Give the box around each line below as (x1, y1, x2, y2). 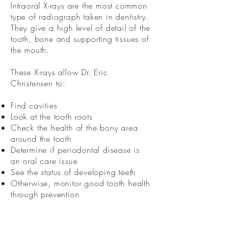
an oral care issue (11, 155, 78, 166)
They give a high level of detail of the (11, 22, 151, 33)
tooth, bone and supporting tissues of (11, 33, 149, 44)
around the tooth (11, 133, 72, 144)
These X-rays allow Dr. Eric (11, 67, 108, 78)
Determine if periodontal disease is (11, 144, 140, 155)
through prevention (11, 189, 80, 200)
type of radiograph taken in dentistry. (11, 11, 149, 22)
